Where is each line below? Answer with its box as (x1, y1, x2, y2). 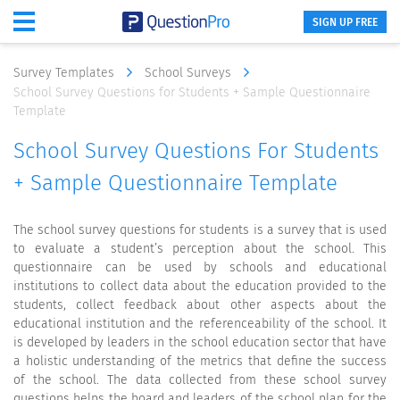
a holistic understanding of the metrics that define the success (13, 354, 387, 369)
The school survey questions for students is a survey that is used (13, 222, 387, 237)
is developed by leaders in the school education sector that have (13, 335, 387, 350)
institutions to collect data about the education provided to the (13, 279, 387, 294)
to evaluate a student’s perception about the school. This (13, 241, 387, 256)
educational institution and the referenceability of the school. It (13, 316, 387, 331)
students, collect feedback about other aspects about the (13, 297, 387, 312)
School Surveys (145, 65, 235, 80)
